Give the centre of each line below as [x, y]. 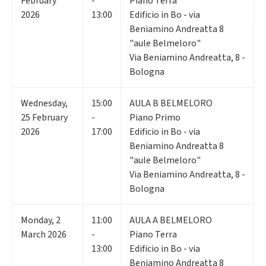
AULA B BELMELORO [171, 103]
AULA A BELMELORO [171, 220]
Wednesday [43, 103]
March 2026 [44, 234]
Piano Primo [155, 117]
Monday [36, 220]
